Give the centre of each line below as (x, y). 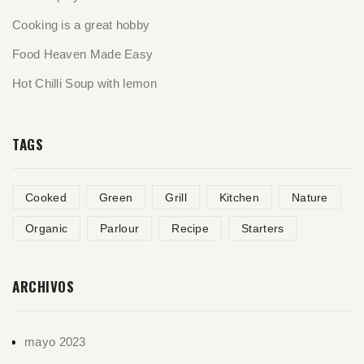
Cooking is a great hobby (81, 24)
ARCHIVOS (43, 286)
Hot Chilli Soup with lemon (84, 83)
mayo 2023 (55, 341)
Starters (263, 228)
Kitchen (239, 197)
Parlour (120, 228)
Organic (47, 228)
